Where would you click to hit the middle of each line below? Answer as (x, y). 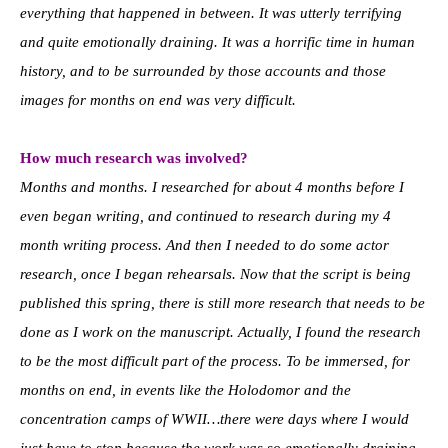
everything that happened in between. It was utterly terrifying (211, 12)
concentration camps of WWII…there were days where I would (214, 418)
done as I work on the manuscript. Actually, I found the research (220, 331)
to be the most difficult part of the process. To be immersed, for (215, 360)
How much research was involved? (134, 157)
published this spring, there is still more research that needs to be (222, 302)
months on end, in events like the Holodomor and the (185, 389)
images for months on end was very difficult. (158, 99)
